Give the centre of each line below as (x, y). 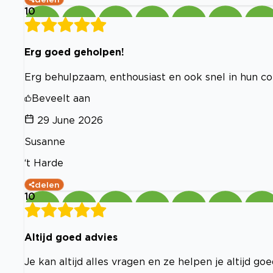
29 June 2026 (70, 120)
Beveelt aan (61, 98)
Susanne (45, 141)
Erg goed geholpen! (74, 52)
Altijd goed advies (71, 237)
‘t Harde (44, 162)
